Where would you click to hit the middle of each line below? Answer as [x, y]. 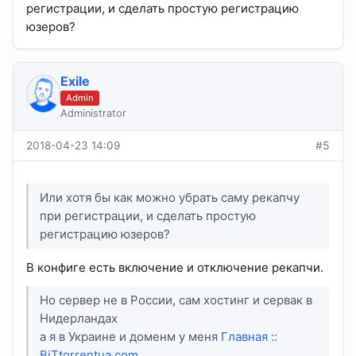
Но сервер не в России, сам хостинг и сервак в [176, 300]
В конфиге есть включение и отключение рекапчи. [175, 267]
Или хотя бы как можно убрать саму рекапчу [170, 198]
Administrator [93, 113]
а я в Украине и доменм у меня [131, 337]
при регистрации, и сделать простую [148, 216]
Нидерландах [79, 319]
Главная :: [250, 337]
